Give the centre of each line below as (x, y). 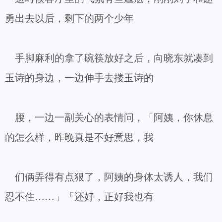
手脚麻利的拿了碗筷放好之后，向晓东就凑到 (109, 58)
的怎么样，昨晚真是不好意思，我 (79, 137)
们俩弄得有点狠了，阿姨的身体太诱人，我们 (109, 177)
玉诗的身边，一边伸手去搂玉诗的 (79, 78)
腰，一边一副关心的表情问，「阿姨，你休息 (109, 117)
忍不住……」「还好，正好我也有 (79, 197)
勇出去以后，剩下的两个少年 (69, 18)
